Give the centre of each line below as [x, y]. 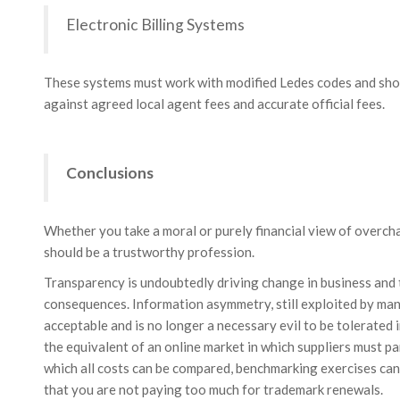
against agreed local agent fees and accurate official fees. [214, 104]
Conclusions [109, 173]
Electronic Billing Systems [155, 25]
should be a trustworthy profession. [149, 252]
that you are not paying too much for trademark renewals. [213, 389]
